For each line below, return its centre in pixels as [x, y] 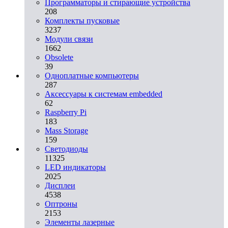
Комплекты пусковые [82, 20]
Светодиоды [66, 149]
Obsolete [59, 57]
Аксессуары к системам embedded [104, 94]
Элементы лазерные [80, 222]
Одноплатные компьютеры [92, 75]
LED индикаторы [75, 167]
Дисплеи [60, 185]
